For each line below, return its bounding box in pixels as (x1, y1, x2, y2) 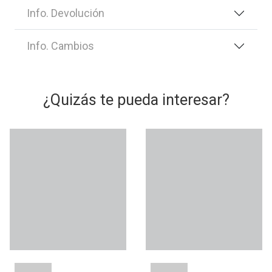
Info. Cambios (27, 39, 94, 53)
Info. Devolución (27, 7, 104, 20)
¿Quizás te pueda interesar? (42, 91, 229, 109)
